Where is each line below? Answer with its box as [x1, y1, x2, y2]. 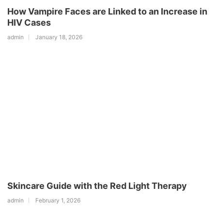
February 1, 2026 [35, 197, 80, 204]
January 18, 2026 [35, 33, 82, 41]
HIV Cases [7, 17, 51, 28]
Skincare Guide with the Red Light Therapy [7, 181, 187, 191]
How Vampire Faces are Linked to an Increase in [7, 6, 207, 16]
